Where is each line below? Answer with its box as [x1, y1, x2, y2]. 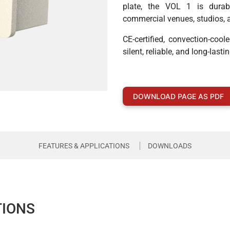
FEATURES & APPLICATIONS [39, 142, 129, 150]
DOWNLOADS [148, 142, 191, 150]
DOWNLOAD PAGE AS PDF [133, 92, 224, 101]
